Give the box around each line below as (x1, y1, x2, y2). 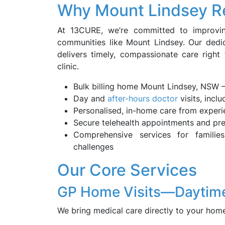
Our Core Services (57, 160, 197, 180)
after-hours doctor (107, 93, 178, 103)
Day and (73, 93, 107, 103)
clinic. (57, 61, 79, 71)
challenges (73, 142, 114, 152)
